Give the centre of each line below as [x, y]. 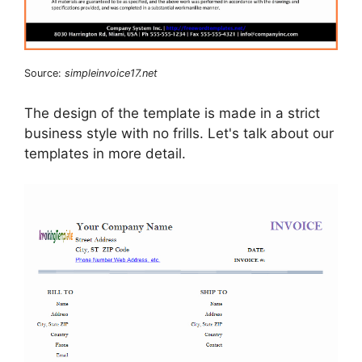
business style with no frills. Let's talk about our [179, 133]
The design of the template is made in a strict [172, 113]
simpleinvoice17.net [111, 74]
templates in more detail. [105, 153]
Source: [44, 74]
